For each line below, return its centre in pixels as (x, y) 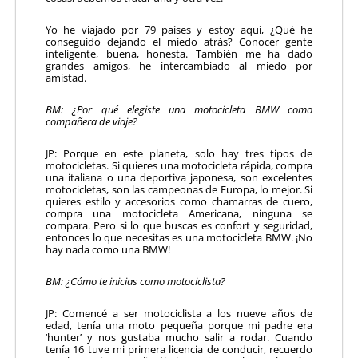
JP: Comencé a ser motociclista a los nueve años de (179, 313)
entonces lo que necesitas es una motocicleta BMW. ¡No (179, 237)
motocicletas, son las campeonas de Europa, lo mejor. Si (179, 189)
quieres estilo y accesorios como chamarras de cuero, (179, 201)
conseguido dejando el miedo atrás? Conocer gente (179, 41)
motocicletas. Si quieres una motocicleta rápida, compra (179, 165)
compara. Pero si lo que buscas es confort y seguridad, (179, 225)
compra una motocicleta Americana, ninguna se (179, 213)
